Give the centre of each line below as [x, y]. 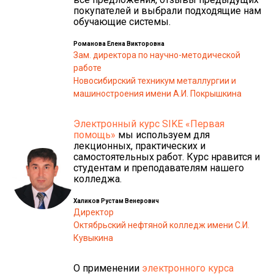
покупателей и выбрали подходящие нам [167, 10]
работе [87, 68]
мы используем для [164, 135]
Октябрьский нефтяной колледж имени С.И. [161, 225]
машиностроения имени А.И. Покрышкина [157, 93]
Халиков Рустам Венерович [116, 201]
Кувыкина [93, 238]
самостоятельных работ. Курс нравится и [167, 157]
